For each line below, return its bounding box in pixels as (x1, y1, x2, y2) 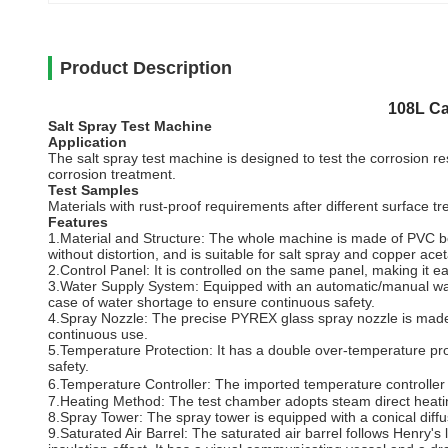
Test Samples (48, 182, 139, 198)
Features (48, 214, 108, 230)
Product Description (60, 58, 232, 78)
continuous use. (48, 326, 148, 342)
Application (48, 134, 127, 150)
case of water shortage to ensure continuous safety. (48, 294, 375, 310)
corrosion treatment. (48, 166, 176, 182)
